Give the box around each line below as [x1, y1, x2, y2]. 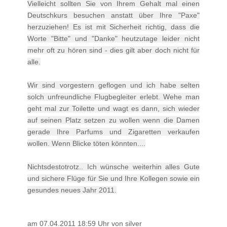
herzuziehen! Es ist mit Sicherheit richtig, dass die [27, 22, 200, 31]
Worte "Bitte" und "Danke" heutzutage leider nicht [27, 34, 200, 43]
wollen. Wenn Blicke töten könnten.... [27, 139, 145, 147]
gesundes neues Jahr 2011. [27, 185, 117, 194]
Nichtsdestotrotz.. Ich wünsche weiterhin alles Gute [27, 162, 200, 171]
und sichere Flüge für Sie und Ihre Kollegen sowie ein [27, 174, 200, 182]
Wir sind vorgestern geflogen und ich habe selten [27, 81, 200, 89]
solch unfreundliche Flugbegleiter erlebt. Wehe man [27, 92, 200, 101]
